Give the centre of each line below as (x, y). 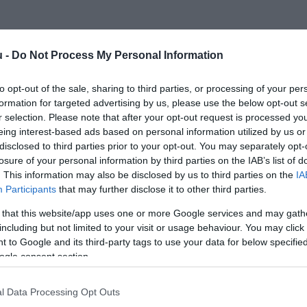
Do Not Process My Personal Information (118, 56)
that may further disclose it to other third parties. (161, 189)
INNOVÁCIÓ (41, 294)
